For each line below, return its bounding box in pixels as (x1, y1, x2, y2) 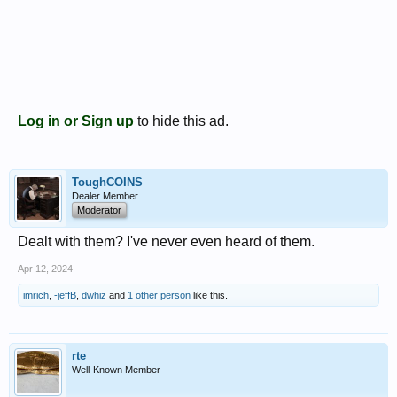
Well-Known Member (72, 364, 160, 375)
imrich (23, 290, 49, 300)
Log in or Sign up (18, 113, 134, 128)
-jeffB (54, 290, 76, 300)
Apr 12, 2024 (18, 263, 73, 274)
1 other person (128, 290, 191, 300)
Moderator (77, 205, 121, 215)
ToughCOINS (72, 175, 143, 189)
